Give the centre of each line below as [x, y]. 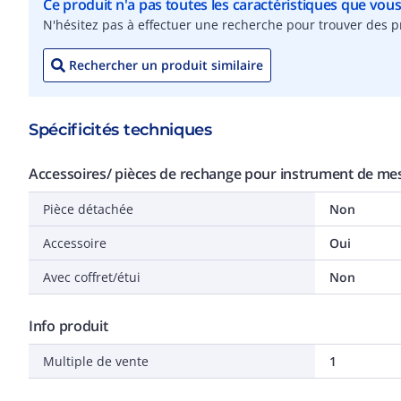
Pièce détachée [88, 209]
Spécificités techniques [120, 130]
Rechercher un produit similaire [166, 65]
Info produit [68, 326]
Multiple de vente [96, 361]
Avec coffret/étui [92, 277]
